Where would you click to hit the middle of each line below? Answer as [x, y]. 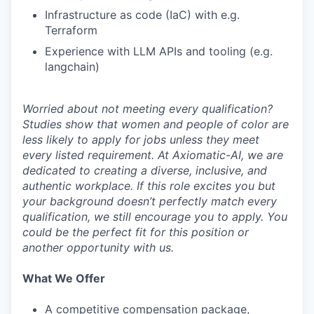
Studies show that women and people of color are [156, 124]
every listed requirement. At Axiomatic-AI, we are [153, 155]
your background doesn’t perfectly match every [150, 201]
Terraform [71, 30]
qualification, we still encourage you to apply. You [155, 217]
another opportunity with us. [98, 247]
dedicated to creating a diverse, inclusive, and [145, 170]
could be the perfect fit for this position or [136, 232]
